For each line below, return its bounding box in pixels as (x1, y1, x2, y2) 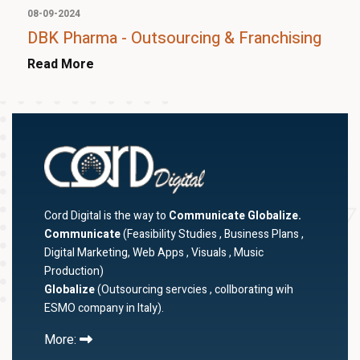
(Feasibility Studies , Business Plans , (121, 226, 304, 243)
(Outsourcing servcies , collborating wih (95, 281, 293, 298)
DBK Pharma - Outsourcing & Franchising (27, 27, 321, 50)
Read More (27, 55, 94, 74)
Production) (44, 263, 104, 280)
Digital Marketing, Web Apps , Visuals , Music (44, 244, 264, 261)
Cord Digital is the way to (44, 207, 169, 224)
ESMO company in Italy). (44, 300, 164, 317)
